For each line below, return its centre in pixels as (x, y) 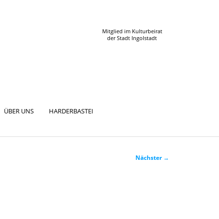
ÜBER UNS (19, 111)
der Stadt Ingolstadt (132, 38)
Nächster (149, 158)
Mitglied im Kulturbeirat (132, 31)
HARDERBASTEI (71, 111)
